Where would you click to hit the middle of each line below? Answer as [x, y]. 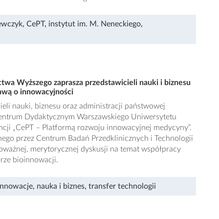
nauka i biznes [61, 186]
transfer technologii [122, 186]
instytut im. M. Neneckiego [95, 24]
